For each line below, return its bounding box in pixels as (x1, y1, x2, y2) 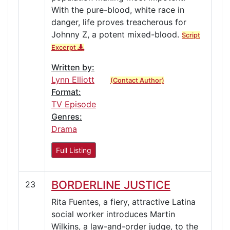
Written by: (51, 62, 94, 72)
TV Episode (51, 99, 96, 109)
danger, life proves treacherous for (51, 16, 186, 27)
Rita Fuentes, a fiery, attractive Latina (51, 196, 196, 207)
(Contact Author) (110, 76, 164, 84)
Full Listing (56, 145, 91, 155)
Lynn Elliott (51, 74, 94, 85)
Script (182, 31, 200, 39)
